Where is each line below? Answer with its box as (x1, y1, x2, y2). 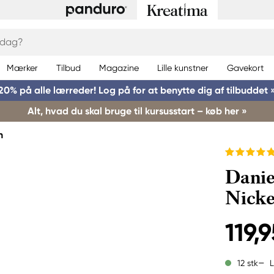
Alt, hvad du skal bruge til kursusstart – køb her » (27, 105, 247, 117)
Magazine (99, 62, 139, 73)
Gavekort (227, 62, 264, 73)
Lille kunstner (157, 62, 209, 73)
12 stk (237, 258, 258, 268)
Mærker (7, 62, 38, 73)
